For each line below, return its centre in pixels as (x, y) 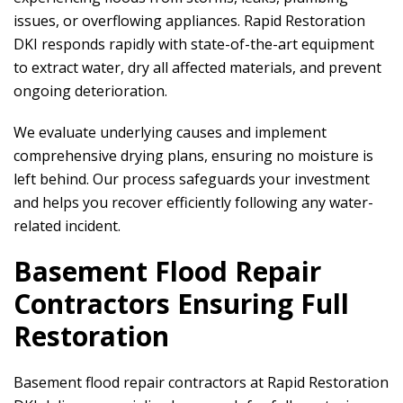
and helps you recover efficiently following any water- (193, 202)
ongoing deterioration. (90, 91)
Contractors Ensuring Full (181, 304)
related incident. (67, 226)
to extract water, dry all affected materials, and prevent (197, 67)
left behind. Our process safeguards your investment (192, 179)
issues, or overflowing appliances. (129, 21)
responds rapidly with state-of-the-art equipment (206, 44)
